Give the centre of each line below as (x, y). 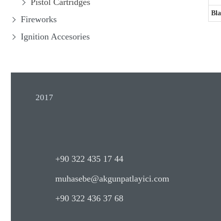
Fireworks (39, 19)
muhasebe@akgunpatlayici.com (112, 179)
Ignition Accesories (55, 37)
